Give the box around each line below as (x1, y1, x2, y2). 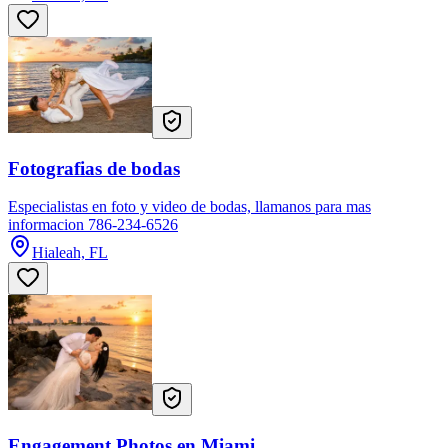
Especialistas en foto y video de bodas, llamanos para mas (8, 198, 371, 216)
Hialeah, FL (32, 244, 108, 262)
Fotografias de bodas (8, 157, 180, 179)
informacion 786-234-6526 (8, 216, 178, 234)
